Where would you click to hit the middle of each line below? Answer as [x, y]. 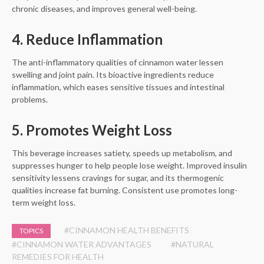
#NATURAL [192, 245]
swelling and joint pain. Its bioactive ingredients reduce [113, 75]
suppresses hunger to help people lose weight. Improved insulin [129, 166]
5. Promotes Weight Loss [92, 130]
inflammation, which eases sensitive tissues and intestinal [118, 87]
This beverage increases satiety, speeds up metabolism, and [122, 153]
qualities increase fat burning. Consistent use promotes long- [125, 190]
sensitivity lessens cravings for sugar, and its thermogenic [118, 178]
